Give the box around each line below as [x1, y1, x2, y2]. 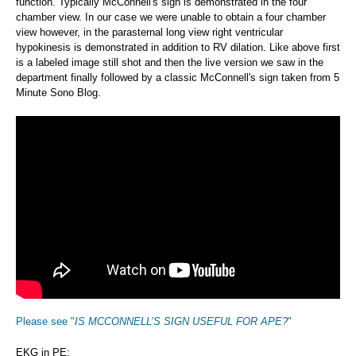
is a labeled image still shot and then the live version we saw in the [16, 56, 323, 68]
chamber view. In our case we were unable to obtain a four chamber [16, 10, 326, 23]
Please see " [16, 315, 75, 328]
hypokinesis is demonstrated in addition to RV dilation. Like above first [16, 41, 340, 53]
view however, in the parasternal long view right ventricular [16, 25, 283, 38]
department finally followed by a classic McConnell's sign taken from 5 [16, 71, 339, 83]
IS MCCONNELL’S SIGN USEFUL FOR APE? [75, 315, 288, 328]
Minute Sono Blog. [16, 86, 101, 99]
